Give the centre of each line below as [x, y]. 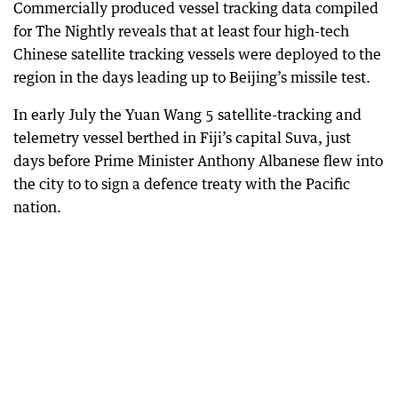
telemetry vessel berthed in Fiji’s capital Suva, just [182, 138]
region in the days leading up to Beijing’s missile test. [192, 77]
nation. [37, 207]
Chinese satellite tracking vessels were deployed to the [197, 54]
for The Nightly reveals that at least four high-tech [181, 31]
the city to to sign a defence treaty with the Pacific [182, 184]
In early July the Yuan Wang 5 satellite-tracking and [187, 115]
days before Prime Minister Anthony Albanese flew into [198, 161]
